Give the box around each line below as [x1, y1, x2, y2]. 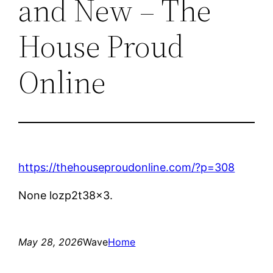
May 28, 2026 [18, 235, 83, 248]
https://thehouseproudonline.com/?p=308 [18, 160, 235, 174]
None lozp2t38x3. [18, 188, 113, 202]
